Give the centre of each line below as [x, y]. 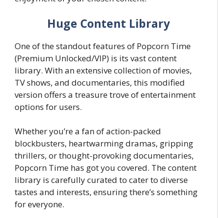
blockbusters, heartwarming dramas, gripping [104, 143]
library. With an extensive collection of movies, [103, 70]
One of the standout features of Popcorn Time [103, 46]
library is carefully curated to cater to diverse [101, 180]
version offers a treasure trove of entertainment [105, 94]
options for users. [48, 107]
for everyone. [39, 204]
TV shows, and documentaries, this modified [100, 82]
